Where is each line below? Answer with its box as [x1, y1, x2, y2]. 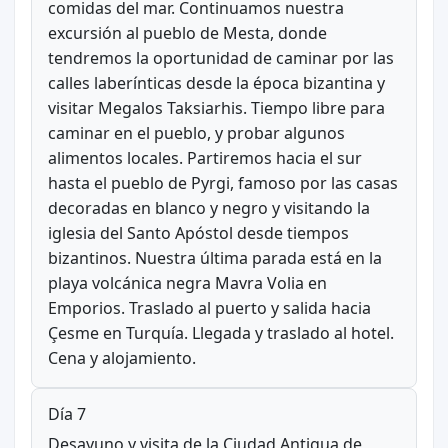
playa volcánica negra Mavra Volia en [47, 271, 327, 294]
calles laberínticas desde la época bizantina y [47, 71, 385, 94]
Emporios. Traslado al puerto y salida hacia [47, 296, 371, 319]
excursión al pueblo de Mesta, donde [47, 21, 327, 44]
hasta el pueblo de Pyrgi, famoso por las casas [47, 171, 398, 194]
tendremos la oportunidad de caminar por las [47, 46, 394, 69]
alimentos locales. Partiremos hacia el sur [47, 146, 362, 169]
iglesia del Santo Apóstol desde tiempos [47, 221, 349, 244]
